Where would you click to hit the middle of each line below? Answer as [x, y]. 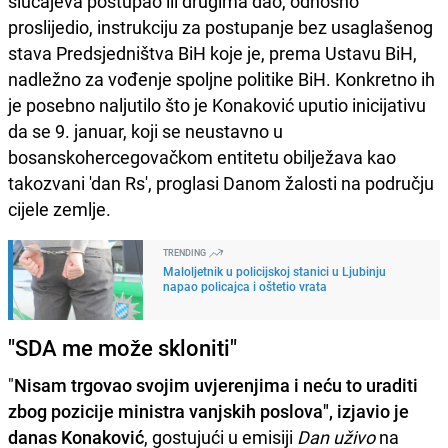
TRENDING [185, 252]
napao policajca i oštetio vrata [245, 285]
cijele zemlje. [59, 208]
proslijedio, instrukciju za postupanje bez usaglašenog [220, 26]
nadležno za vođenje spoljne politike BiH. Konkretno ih [221, 78]
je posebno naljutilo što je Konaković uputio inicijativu [217, 104]
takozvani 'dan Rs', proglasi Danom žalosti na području [221, 182]
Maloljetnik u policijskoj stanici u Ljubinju [274, 270]
